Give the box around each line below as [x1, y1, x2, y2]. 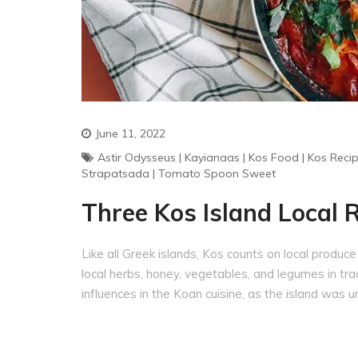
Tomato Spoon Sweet [158, 166, 276, 181]
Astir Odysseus [97, 150, 176, 165]
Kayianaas [185, 150, 240, 165]
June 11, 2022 [95, 126, 165, 141]
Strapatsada [82, 166, 149, 181]
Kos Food [249, 150, 299, 165]
